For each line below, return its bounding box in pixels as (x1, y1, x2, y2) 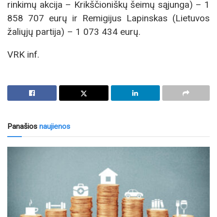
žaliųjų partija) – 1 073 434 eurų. (7, 26, 140, 37)
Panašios (7, 122, 37, 131)
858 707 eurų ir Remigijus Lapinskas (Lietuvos (7, 12, 210, 24)
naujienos (37, 122, 70, 131)
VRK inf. (7, 48, 39, 60)
